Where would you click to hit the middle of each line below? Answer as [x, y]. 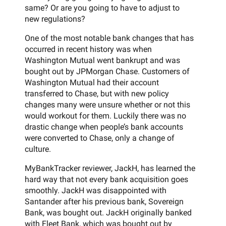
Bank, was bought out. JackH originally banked [108, 212]
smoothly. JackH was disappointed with [96, 190]
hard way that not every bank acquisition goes [106, 179]
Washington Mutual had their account [92, 82]
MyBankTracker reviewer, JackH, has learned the [110, 168]
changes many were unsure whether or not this [107, 104]
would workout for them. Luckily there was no [105, 116]
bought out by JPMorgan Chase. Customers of [107, 71]
